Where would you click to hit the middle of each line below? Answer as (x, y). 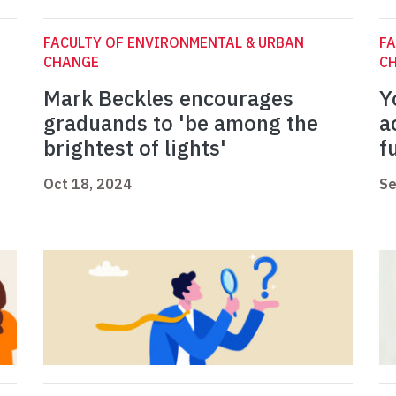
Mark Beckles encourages (168, 99)
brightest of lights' (135, 148)
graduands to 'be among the (181, 123)
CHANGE (71, 62)
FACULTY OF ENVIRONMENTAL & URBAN (174, 43)
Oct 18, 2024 (88, 184)
